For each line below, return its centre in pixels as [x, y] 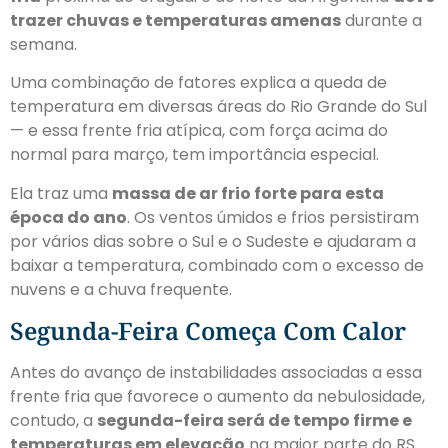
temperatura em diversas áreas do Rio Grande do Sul [218, 107]
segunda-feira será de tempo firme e [254, 420]
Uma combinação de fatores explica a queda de [198, 83]
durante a [381, 20]
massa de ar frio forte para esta [248, 193]
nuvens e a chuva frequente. [121, 289]
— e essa [46, 131]
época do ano [68, 217]
